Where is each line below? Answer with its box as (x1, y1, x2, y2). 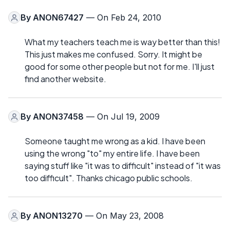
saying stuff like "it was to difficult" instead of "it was (25, 160, 221, 171)
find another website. (25, 73, 106, 85)
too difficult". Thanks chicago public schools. (25, 172, 193, 184)
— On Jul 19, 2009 (84, 111, 160, 122)
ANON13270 (33, 210, 83, 221)
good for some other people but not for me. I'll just (25, 61, 215, 72)
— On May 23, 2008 (83, 210, 164, 221)
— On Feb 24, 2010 (84, 12, 161, 23)
